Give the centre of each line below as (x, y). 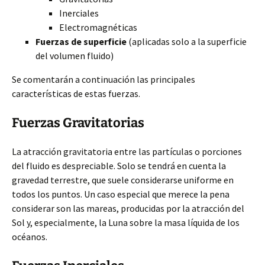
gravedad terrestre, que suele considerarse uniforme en (123, 180)
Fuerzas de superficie (81, 41)
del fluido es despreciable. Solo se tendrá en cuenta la (119, 166)
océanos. (30, 237)
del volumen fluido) (75, 56)
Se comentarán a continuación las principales (104, 79)
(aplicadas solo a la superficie (187, 41)
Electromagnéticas (98, 27)
